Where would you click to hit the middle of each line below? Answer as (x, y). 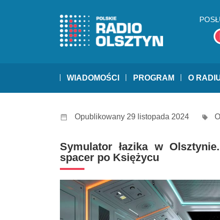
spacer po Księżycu (110, 158)
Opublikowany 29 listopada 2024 (132, 117)
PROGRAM (154, 78)
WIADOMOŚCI (93, 78)
